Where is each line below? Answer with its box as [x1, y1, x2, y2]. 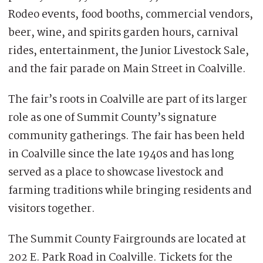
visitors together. [8, 200, 95, 218]
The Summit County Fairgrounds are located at [8, 230, 246, 248]
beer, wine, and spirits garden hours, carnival [8, 23, 238, 42]
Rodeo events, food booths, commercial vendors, [8, 5, 253, 23]
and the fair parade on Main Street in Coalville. [8, 60, 246, 78]
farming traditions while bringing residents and [8, 181, 252, 200]
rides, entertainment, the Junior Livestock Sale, [8, 42, 249, 60]
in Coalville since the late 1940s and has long [8, 145, 234, 163]
